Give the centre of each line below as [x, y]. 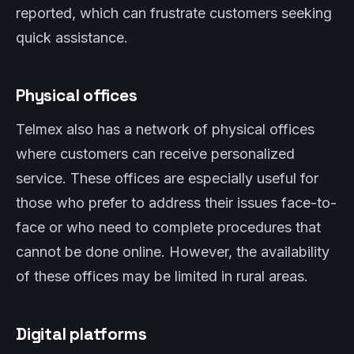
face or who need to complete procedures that [168, 227]
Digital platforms [81, 334]
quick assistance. [72, 38]
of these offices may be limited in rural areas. [162, 276]
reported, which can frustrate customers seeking [174, 13]
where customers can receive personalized [155, 154]
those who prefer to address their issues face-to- [176, 203]
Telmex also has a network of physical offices [165, 129]
